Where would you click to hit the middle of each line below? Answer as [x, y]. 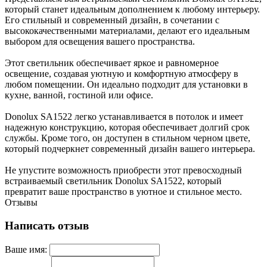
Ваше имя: [26, 249]
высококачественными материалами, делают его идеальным [127, 31]
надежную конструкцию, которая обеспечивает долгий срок [127, 128]
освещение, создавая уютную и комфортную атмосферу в [122, 74]
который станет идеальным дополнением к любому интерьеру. [132, 10]
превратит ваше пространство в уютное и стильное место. [123, 192]
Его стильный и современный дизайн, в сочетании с [112, 20]
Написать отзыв [47, 226]
